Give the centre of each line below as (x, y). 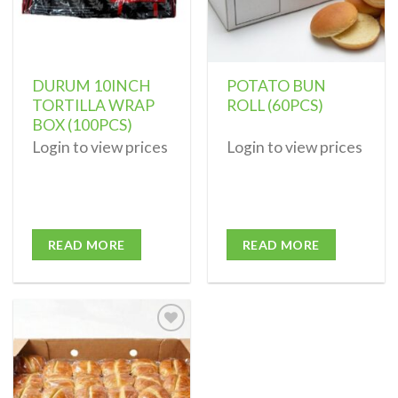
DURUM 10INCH (91, 85)
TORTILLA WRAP (93, 105)
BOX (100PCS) (82, 124)
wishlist (163, 387)
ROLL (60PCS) (275, 105)
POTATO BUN (276, 85)
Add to (163, 375)
